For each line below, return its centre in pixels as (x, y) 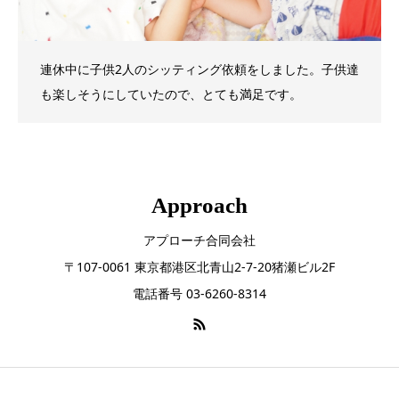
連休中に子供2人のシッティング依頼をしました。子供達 (199, 69)
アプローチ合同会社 (199, 240)
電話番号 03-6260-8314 (199, 293)
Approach (199, 206)
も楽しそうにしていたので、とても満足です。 (171, 94)
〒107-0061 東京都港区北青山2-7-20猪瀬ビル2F (199, 266)
